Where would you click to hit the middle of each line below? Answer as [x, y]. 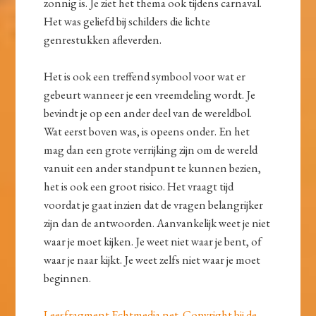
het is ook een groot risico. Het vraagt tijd [139, 187]
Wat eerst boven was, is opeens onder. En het [147, 132]
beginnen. [68, 278]
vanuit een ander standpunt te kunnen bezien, [153, 168]
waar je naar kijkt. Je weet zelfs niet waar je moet [152, 260]
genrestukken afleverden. [103, 40]
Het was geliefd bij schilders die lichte [127, 22]
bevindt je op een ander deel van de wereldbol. [148, 113]
